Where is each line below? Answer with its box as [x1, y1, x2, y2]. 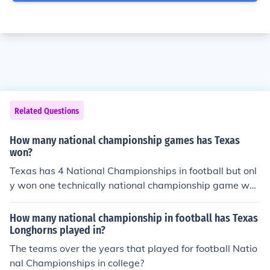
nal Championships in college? [10, 257, 144, 269]
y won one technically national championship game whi [10, 179, 257, 191]
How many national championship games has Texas [10, 134, 240, 147]
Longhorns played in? [10, 224, 105, 237]
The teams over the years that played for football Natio [10, 242, 257, 254]
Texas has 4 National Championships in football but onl [10, 165, 257, 177]
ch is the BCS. [10, 193, 71, 206]
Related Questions [14, 106, 79, 116]
